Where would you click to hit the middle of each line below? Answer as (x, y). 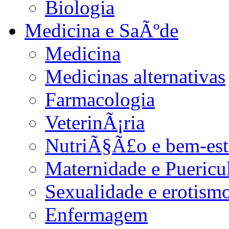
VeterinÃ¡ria (95, 122)
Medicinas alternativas (135, 76)
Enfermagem (96, 214)
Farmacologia (100, 99)
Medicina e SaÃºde (101, 30)
